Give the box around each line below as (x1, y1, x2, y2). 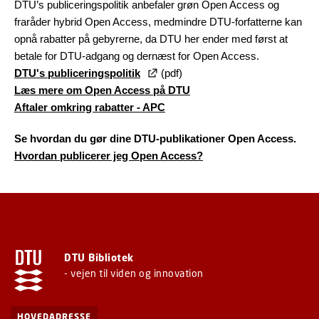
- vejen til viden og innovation (64, 267, 204, 279)
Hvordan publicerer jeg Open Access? (14, 150, 203, 162)
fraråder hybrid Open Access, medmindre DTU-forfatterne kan (14, 16, 302, 28)
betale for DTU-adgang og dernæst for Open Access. (14, 50, 259, 62)
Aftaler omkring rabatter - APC (14, 101, 165, 113)
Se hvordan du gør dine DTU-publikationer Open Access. (14, 132, 296, 145)
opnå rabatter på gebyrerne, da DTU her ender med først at (14, 33, 288, 45)
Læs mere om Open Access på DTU (14, 84, 190, 96)
